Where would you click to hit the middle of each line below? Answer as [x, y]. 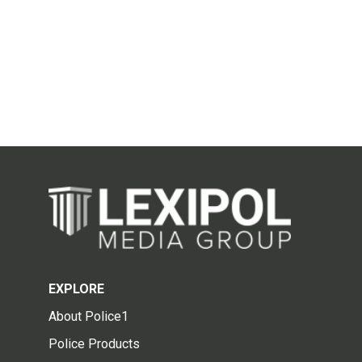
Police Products [94, 343]
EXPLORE [76, 288]
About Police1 [88, 316]
